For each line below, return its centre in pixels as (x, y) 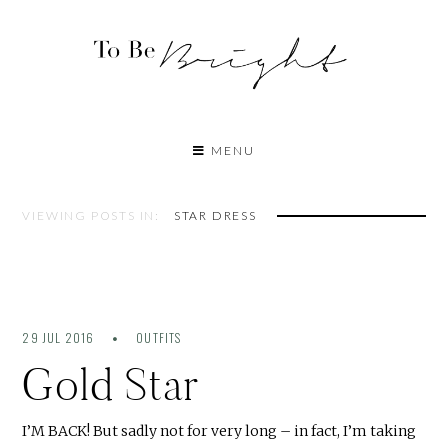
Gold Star (111, 385)
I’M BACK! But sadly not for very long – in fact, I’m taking (219, 431)
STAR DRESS (215, 216)
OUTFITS (159, 338)
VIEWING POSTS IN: (93, 216)
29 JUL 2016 (60, 338)
